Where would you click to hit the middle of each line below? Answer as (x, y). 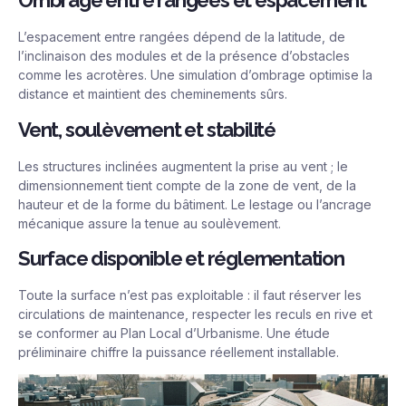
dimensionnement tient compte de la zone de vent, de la (187, 185)
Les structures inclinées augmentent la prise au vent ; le (183, 166)
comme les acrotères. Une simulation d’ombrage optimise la (195, 75)
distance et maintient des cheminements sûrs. (153, 94)
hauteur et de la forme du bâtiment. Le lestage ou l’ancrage (195, 204)
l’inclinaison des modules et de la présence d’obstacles (184, 56)
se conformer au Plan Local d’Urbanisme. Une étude (174, 333)
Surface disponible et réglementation (181, 258)
